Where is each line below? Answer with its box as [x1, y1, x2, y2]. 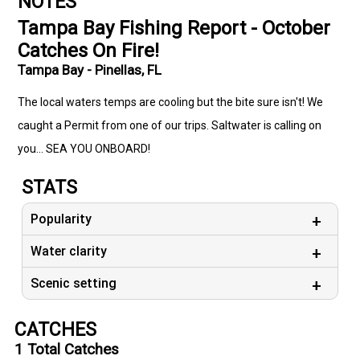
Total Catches [23, 341, 120, 358]
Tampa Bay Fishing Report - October [18, 17, 331, 39]
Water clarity [31, 243, 108, 259]
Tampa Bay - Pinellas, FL [18, 62, 162, 78]
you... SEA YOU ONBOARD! [18, 142, 151, 155]
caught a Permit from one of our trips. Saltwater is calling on [18, 119, 322, 132]
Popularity [31, 211, 92, 227]
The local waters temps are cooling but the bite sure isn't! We [18, 96, 324, 108]
